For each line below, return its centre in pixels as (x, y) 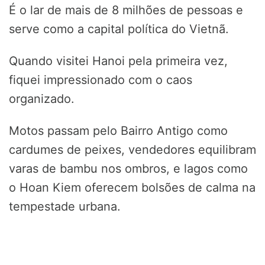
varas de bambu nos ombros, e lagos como (128, 169)
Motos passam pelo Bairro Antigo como (118, 131)
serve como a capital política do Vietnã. (119, 29)
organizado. (42, 99)
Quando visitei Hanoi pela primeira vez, (118, 61)
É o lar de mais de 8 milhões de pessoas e (126, 10)
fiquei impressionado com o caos (101, 80)
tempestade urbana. (65, 207)
